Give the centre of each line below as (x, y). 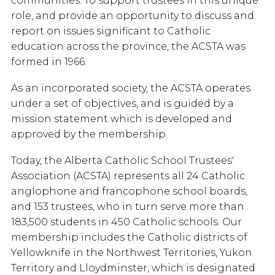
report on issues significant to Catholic (111, 31)
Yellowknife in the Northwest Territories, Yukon (132, 253)
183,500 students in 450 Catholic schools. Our (126, 222)
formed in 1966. (49, 62)
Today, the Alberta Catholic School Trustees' (122, 161)
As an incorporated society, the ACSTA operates (131, 88)
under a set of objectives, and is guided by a (122, 104)
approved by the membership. (89, 134)
